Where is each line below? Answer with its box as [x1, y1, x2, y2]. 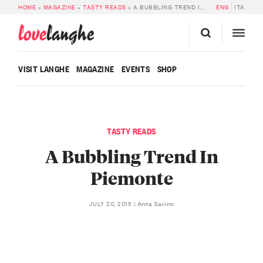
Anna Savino [137, 198, 174, 209]
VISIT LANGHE [18, 62, 69, 75]
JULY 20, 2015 [89, 198, 134, 209]
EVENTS [121, 62, 150, 75]
